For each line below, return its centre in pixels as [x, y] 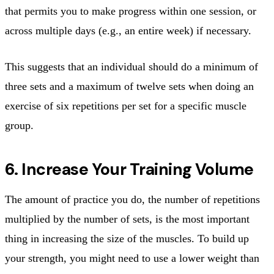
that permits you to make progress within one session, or [131, 11]
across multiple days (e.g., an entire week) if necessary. [128, 30]
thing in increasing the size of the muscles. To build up [127, 238]
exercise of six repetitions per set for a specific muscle [126, 106]
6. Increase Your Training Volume [129, 169]
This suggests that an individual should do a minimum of [131, 66]
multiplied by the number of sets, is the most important [127, 219]
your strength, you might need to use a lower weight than [132, 258]
